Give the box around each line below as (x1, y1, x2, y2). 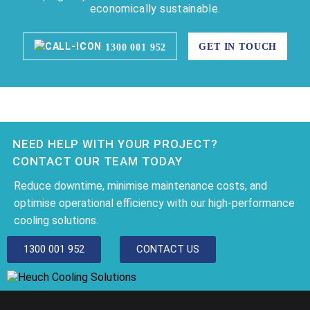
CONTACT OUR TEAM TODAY (12, 154, 183, 168)
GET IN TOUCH (199, 41, 277, 52)
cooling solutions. (14, 213, 98, 227)
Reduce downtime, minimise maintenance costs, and (14, 179, 267, 192)
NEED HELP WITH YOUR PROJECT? (12, 136, 218, 151)
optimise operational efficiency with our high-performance (14, 196, 295, 210)
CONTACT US (136, 242, 199, 255)
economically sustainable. (89, 1, 221, 15)
